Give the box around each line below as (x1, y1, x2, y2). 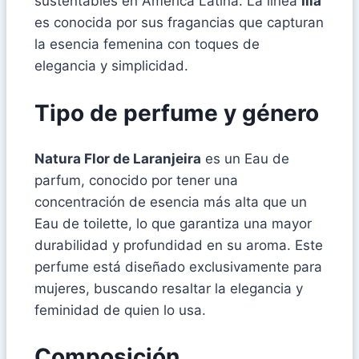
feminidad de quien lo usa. (34, 301, 206, 318)
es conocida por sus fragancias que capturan (34, 14, 324, 31)
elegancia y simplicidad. (34, 58, 188, 75)
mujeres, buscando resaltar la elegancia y (34, 280, 303, 296)
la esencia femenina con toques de (34, 36, 260, 53)
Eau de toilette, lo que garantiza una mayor (34, 215, 312, 232)
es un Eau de (201, 150, 289, 167)
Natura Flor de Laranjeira (34, 150, 201, 167)
